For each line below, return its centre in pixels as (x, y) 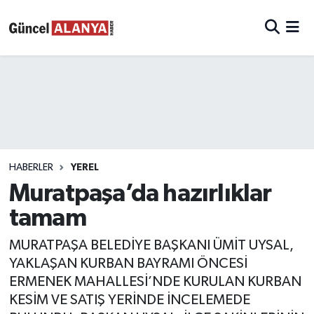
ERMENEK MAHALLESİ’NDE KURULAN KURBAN (155, 282)
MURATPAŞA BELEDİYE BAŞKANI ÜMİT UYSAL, (151, 246)
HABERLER (31, 168)
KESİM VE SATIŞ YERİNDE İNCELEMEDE (129, 300)
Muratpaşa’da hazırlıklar (140, 193)
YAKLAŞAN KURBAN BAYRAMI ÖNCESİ (128, 264)
